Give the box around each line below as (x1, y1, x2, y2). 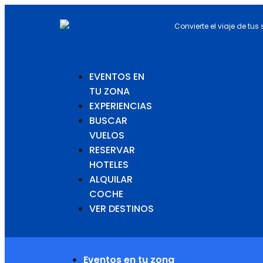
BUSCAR (89, 114, 127, 127)
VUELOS (89, 129, 124, 142)
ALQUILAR (89, 173, 133, 186)
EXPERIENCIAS (89, 99, 152, 113)
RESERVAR (89, 143, 135, 157)
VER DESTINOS (89, 202, 154, 215)
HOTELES (89, 158, 129, 171)
